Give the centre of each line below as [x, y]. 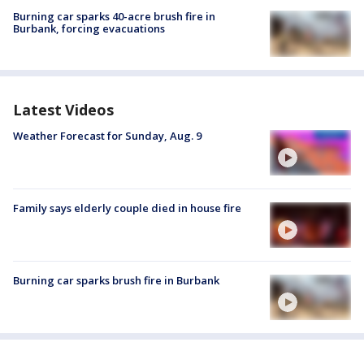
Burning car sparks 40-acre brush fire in [114, 17]
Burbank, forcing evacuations [89, 29]
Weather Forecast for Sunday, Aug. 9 [107, 135]
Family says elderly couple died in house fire [127, 208]
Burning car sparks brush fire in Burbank [116, 280]
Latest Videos [63, 109]
